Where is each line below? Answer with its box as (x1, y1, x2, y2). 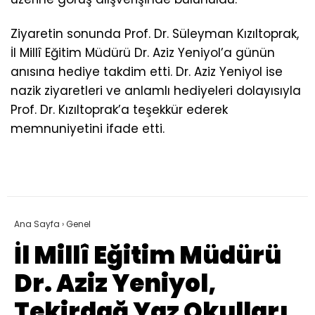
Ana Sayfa (14, 218, 60, 231)
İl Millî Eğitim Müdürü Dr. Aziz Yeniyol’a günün (11, 44, 275, 62)
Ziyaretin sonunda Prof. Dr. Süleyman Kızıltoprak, (11, 25, 299, 43)
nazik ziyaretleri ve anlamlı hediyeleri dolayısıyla (11, 82, 301, 100)
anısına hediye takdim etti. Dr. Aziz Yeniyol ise (11, 63, 283, 81)
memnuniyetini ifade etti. (11, 120, 165, 138)
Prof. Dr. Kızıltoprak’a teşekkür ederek (11, 101, 228, 119)
